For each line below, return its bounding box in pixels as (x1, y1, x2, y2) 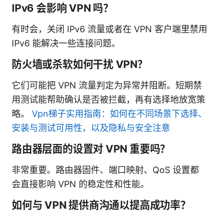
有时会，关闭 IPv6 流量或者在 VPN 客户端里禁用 (12, 23, 207, 34)
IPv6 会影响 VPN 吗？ (12, 1, 113, 14)
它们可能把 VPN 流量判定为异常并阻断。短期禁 (12, 80, 202, 90)
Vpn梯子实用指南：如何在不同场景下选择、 (32, 108, 207, 119)
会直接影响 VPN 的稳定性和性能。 (12, 178, 149, 189)
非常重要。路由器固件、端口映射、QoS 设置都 (12, 164, 199, 175)
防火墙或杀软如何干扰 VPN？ (12, 58, 148, 70)
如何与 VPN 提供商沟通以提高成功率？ (12, 198, 191, 211)
